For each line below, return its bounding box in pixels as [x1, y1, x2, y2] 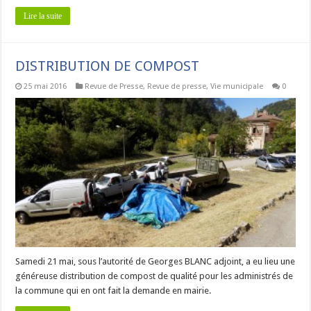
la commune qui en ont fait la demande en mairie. [15, 285, 212, 296]
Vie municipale [210, 82, 264, 92]
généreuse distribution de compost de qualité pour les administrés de [15, 270, 294, 281]
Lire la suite [24, 11, 62, 22]
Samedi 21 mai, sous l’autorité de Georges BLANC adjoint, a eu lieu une [15, 255, 296, 267]
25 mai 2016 [24, 82, 67, 92]
